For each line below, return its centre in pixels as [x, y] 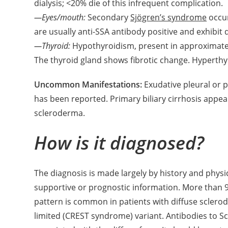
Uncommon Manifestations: [89, 84]
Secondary [108, 17]
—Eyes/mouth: [60, 17]
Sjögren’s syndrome [169, 17]
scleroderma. [60, 113]
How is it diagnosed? [119, 143]
